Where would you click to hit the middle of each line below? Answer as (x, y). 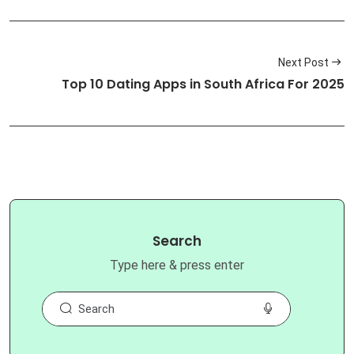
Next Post (303, 62)
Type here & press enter (177, 265)
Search (177, 241)
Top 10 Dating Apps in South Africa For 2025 (203, 85)
